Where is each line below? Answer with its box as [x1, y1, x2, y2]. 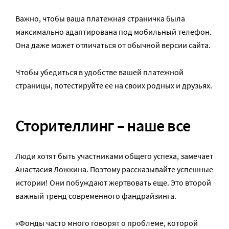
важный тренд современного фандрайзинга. [15, 191, 176, 201]
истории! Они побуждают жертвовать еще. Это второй [15, 177, 211, 188]
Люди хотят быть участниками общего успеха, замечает [15, 151, 213, 162]
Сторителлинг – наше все [15, 116, 191, 136]
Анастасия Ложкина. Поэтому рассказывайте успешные [15, 164, 213, 175]
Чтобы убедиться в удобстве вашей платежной [15, 67, 184, 77]
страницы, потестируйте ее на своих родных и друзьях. [15, 80, 212, 90]
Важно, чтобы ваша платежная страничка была [15, 13, 185, 24]
